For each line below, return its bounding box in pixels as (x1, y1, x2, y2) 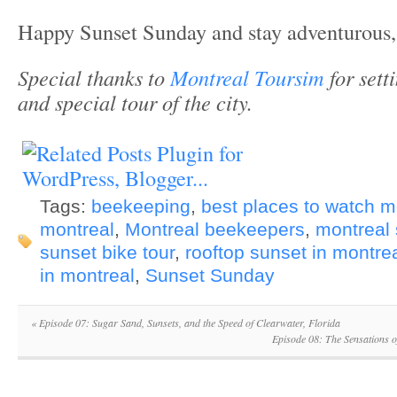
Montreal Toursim (170, 63, 324, 93)
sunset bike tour (40, 242, 175, 264)
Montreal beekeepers (125, 219, 305, 241)
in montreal (40, 265, 135, 287)
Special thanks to (18, 63, 170, 93)
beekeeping (91, 196, 191, 218)
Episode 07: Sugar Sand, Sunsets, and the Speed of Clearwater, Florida (36, 315, 340, 331)
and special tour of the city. (18, 88, 253, 118)
